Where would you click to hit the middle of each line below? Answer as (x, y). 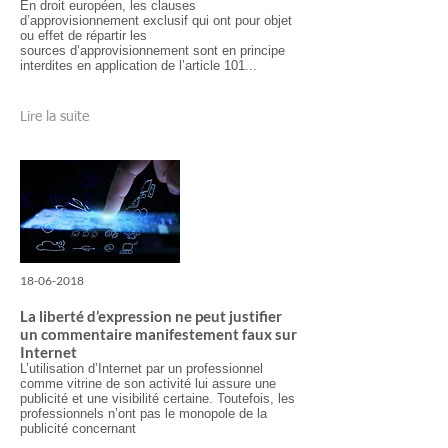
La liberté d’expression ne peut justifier (151, 316)
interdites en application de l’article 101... (140, 65)
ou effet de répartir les (83, 35)
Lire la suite (54, 117)
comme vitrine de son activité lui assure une (148, 383)
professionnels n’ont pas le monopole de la (143, 413)
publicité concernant (80, 428)
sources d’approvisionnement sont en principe (152, 50)
